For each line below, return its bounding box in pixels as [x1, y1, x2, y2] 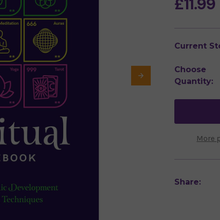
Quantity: [174, 76, 214, 86]
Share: [174, 177, 201, 187]
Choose [174, 64, 207, 74]
